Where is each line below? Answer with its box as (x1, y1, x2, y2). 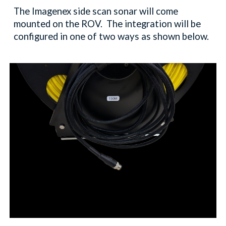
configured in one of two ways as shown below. (14, 31, 209, 42)
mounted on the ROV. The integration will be (14, 18, 201, 29)
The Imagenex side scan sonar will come (14, 6, 179, 17)
